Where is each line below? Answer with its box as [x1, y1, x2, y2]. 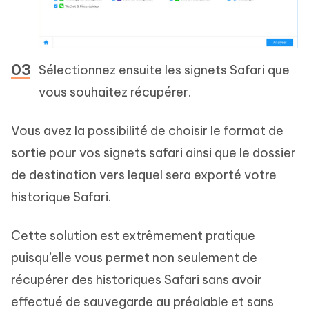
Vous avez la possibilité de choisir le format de [11, 122, 283, 139]
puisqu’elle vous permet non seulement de [11, 249, 257, 266]
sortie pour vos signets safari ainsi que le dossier [11, 144, 296, 161]
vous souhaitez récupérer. [39, 83, 191, 100]
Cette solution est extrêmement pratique [11, 227, 255, 243]
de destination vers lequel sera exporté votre [11, 166, 277, 183]
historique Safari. [11, 188, 111, 205]
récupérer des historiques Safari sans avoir [11, 271, 262, 288]
